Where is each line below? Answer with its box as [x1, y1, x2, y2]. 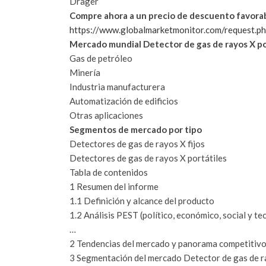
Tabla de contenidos [69, 166, 148, 178]
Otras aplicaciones [69, 109, 143, 121]
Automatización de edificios [69, 95, 178, 106]
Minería [69, 66, 100, 78]
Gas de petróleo [69, 52, 132, 64]
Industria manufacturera [69, 81, 165, 92]
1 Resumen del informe [69, 180, 159, 192]
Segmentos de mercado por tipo [69, 123, 202, 135]
